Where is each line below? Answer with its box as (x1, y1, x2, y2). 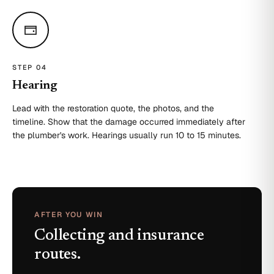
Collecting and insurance (34, 228, 204, 244)
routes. (34, 247, 81, 263)
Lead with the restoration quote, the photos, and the (12, 103, 214, 114)
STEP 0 (12, 63, 42, 72)
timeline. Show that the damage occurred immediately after (12, 116, 245, 127)
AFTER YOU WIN (34, 210, 103, 220)
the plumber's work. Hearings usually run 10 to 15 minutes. (12, 130, 241, 141)
